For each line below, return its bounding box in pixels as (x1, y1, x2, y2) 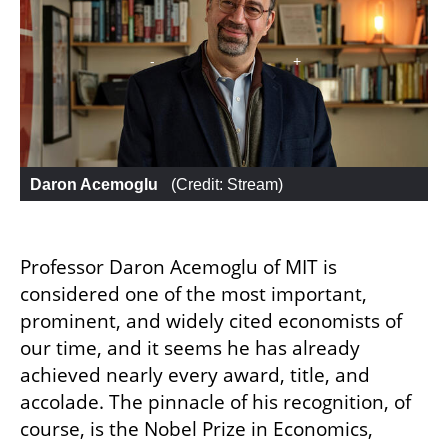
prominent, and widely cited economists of (20, 308, 402, 335)
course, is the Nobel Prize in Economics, (20, 416, 373, 443)
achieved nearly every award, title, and (20, 362, 370, 389)
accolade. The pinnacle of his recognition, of (20, 389, 411, 416)
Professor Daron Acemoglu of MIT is (20, 254, 337, 281)
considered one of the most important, (20, 281, 367, 308)
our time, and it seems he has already (20, 335, 360, 362)
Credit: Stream (176, 175, 278, 193)
